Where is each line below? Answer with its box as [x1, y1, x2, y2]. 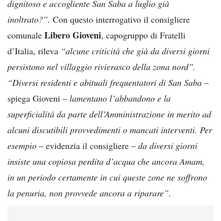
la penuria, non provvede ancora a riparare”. [7, 186, 171, 199]
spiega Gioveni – [7, 92, 67, 104]
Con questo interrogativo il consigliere [50, 13, 190, 25]
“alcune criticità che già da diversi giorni [61, 44, 210, 57]
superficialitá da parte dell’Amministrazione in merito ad [7, 108, 211, 120]
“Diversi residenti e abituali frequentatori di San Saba [7, 76, 202, 88]
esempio [7, 139, 37, 151]
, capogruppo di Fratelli [101, 29, 185, 41]
